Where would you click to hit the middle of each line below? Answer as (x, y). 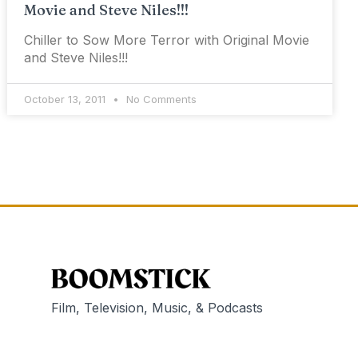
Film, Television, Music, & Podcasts (157, 308)
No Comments (160, 99)
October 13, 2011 (67, 99)
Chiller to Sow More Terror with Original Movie (167, 40)
